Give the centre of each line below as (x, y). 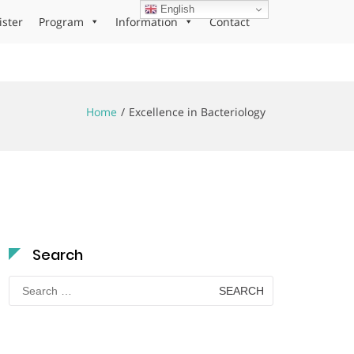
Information (147, 22)
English (176, 9)
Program (61, 22)
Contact (230, 22)
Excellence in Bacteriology (197, 112)
